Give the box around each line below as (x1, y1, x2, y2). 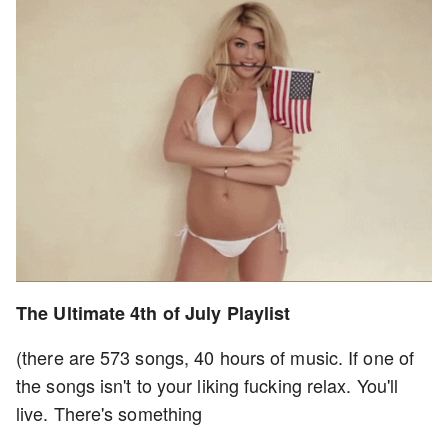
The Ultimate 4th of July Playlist (16, 300, 291, 327)
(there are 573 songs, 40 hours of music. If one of (16, 344, 415, 371)
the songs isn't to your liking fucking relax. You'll (16, 372, 399, 399)
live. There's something (16, 400, 208, 427)
